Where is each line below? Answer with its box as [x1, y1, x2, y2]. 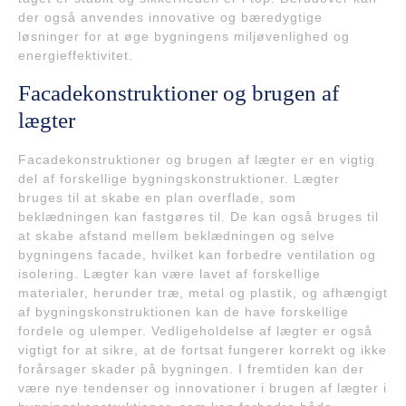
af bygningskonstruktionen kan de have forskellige [18, 304, 349, 320]
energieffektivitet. [18, 48, 133, 63]
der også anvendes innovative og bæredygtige [18, 10, 323, 25]
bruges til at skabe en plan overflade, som [18, 190, 296, 206]
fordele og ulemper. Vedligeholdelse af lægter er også [18, 324, 372, 339]
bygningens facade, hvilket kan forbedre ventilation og [18, 247, 376, 263]
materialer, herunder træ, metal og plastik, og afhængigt [18, 285, 388, 301]
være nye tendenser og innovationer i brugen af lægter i [18, 381, 387, 396]
